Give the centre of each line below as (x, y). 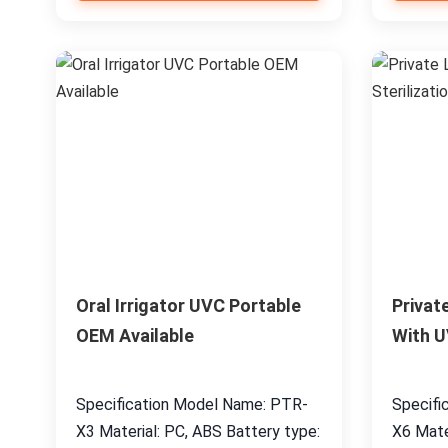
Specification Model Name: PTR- (192, 404)
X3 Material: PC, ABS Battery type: (198, 431)
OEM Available (135, 335)
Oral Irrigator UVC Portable (188, 305)
